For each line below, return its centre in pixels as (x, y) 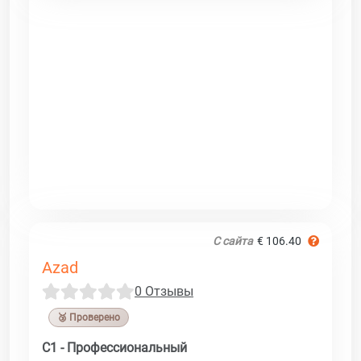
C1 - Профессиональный (114, 347)
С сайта (233, 241)
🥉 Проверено (89, 317)
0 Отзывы (164, 291)
